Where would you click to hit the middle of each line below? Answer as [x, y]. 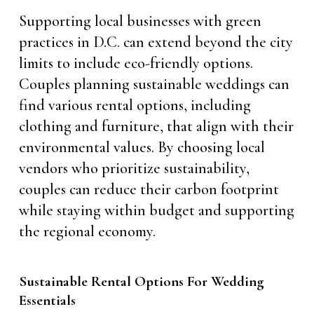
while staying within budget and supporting [156, 210]
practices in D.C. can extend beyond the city [156, 42]
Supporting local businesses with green [140, 21]
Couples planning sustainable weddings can [154, 84]
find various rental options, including [135, 105]
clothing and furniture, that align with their [156, 126]
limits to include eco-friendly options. [136, 63]
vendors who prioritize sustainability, [134, 168]
